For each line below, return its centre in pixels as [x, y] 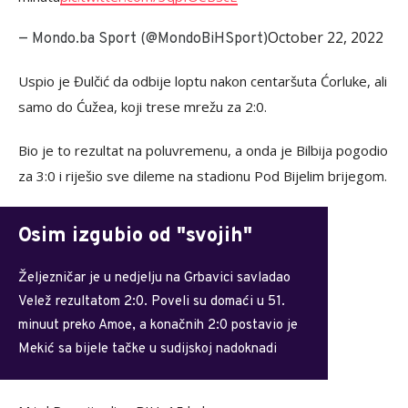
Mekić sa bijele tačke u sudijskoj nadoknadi [148, 349]
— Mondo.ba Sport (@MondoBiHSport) [143, 39]
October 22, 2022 [326, 37]
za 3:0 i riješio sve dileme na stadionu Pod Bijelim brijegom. [203, 176]
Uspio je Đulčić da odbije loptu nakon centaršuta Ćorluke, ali [203, 81]
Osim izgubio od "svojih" [135, 236]
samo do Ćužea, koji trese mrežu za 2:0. [143, 107]
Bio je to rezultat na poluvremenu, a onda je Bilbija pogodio [203, 150]
